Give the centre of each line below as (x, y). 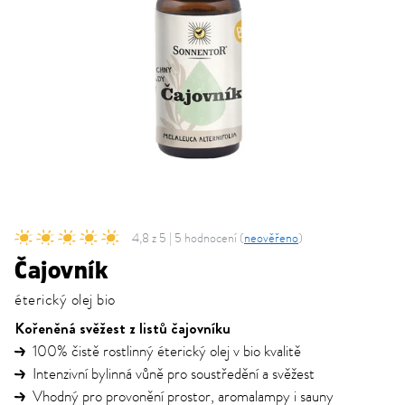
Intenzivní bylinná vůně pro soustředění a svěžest (174, 374)
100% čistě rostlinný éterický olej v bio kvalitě (167, 352)
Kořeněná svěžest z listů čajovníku (122, 328)
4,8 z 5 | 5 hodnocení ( (188, 238)
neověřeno (271, 238)
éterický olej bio (65, 300)
